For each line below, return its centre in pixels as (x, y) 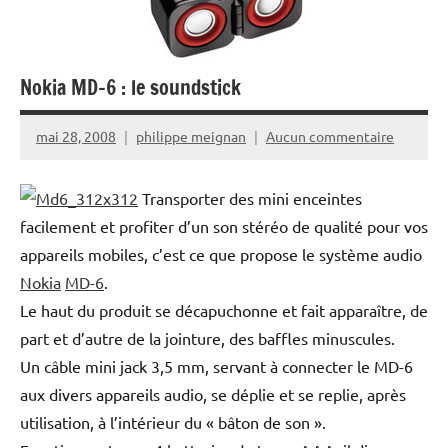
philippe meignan (191, 136)
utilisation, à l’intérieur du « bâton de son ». (173, 421)
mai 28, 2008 (76, 136)
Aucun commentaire (330, 136)
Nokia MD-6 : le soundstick (130, 87)
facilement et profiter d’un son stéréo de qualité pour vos (224, 225)
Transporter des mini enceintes (250, 197)
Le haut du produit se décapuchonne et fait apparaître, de (224, 309)
